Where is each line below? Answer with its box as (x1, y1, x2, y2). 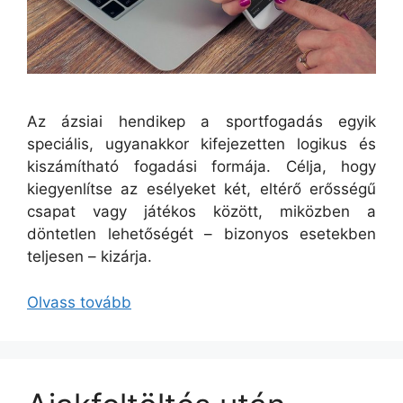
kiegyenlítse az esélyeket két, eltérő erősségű (27, 180, 376, 199)
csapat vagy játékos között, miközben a (27, 202, 376, 221)
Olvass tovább (27, 292, 131, 311)
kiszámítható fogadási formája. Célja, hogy (27, 157, 376, 176)
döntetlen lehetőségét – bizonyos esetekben (27, 225, 376, 244)
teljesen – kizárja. (27, 247, 152, 266)
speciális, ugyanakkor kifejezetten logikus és (27, 135, 376, 154)
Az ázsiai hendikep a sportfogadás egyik (27, 112, 376, 131)
